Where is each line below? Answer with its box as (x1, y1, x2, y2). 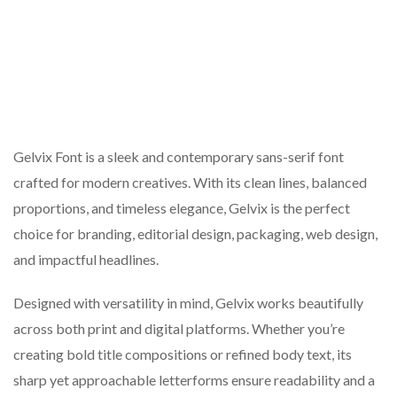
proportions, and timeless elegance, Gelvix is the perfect (13, 199, 350, 217)
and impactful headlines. (13, 251, 159, 269)
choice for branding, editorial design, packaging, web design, (13, 225, 378, 243)
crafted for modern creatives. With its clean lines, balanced (13, 174, 367, 191)
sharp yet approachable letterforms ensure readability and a (13, 371, 375, 389)
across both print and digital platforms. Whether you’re (13, 320, 345, 338)
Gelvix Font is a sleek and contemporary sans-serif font (13, 148, 344, 166)
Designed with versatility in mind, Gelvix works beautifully (13, 294, 363, 312)
